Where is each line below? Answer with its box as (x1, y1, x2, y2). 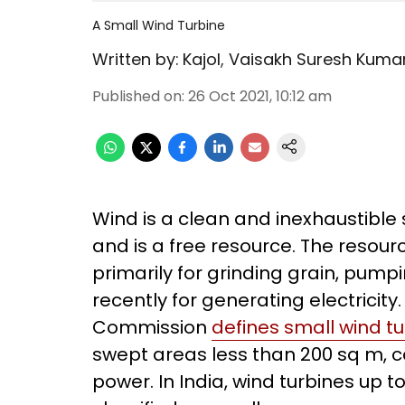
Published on (92, 86, 182, 107)
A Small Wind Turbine (92, 16, 225, 34)
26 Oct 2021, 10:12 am (188, 86, 332, 107)
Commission (92, 315, 212, 340)
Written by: (92, 48, 179, 71)
